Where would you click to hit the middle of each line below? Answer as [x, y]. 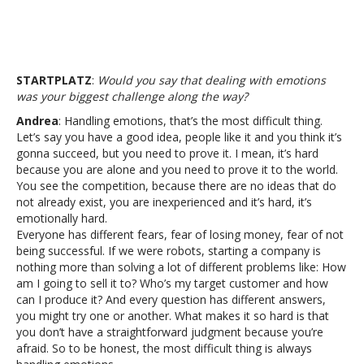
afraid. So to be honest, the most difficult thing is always [164, 348]
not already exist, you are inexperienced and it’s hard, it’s [164, 201]
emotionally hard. [62, 218]
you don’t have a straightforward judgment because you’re [170, 331]
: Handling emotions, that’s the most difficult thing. [191, 120]
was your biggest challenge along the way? [132, 96]
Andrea [37, 120]
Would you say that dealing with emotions [212, 80]
